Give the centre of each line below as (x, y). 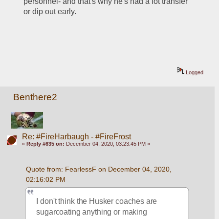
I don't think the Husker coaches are (97, 201)
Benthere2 (35, 97)
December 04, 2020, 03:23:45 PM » (107, 144)
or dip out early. (50, 11)
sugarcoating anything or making (92, 212)
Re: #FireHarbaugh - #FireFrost (76, 137)
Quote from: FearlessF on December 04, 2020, (99, 169)
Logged (194, 72)
